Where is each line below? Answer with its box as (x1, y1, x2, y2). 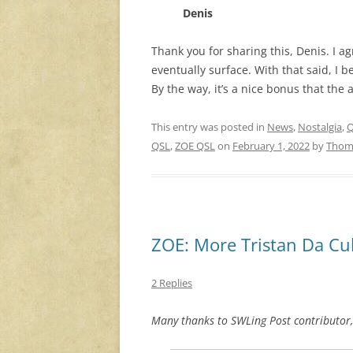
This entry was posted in (151, 119, 267, 134)
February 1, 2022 (232, 138, 310, 153)
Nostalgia (298, 119, 342, 134)
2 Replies (151, 275, 192, 290)
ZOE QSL (175, 138, 215, 153)
